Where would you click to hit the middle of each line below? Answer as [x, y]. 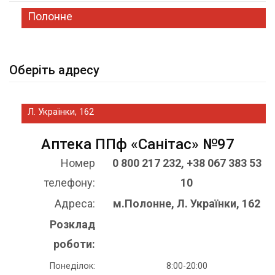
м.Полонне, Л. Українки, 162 [187, 203]
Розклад [72, 224]
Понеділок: [72, 266]
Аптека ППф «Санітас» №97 [137, 144]
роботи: [74, 244]
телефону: [70, 183]
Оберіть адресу [54, 70]
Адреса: [75, 203]
